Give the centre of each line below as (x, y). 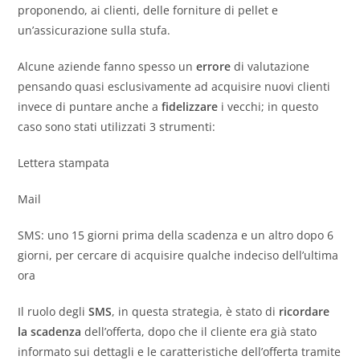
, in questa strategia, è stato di (196, 311)
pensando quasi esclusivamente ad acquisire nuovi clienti (174, 86)
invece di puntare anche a (90, 106)
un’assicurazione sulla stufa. (94, 30)
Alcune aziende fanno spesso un (107, 66)
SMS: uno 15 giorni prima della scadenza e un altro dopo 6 (176, 235)
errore (214, 66)
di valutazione (270, 66)
